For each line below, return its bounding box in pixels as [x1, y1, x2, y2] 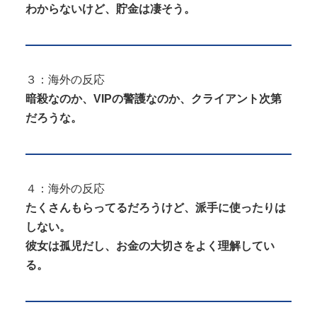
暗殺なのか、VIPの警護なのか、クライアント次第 [25, 93, 282, 105]
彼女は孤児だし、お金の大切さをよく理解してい [25, 240, 275, 253]
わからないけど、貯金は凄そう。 [25, 2, 195, 15]
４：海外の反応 [25, 183, 105, 195]
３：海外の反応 [25, 74, 105, 86]
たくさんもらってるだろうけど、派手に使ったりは [25, 202, 286, 214]
